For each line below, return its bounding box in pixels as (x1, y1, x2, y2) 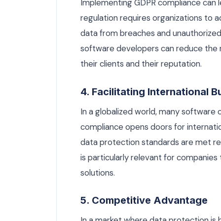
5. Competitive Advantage (80, 194, 208, 207)
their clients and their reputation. (80, 58, 202, 70)
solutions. (80, 167, 115, 178)
